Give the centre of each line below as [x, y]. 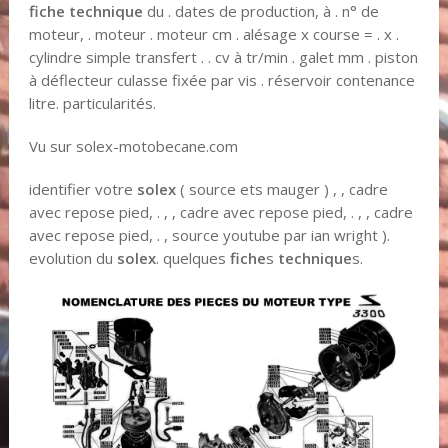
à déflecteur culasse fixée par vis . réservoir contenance [221, 79]
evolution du [72, 257]
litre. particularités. [92, 102]
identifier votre [82, 188]
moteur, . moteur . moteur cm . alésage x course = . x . [213, 33]
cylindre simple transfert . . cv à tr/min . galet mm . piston [223, 56]
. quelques [192, 257]
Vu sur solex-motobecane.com [133, 145]
